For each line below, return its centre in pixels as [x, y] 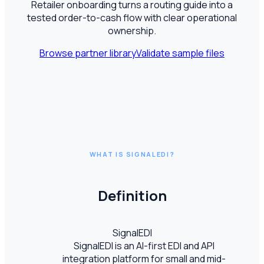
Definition [132, 195]
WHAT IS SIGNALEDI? [132, 154]
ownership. [132, 30]
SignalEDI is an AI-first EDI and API [144, 245]
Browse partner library [88, 53]
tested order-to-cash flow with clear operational [132, 17]
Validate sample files [180, 53]
